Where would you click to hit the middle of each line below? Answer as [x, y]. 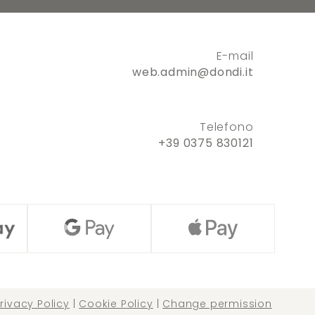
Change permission [217, 304]
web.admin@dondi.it [193, 72]
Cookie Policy [116, 304]
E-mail [235, 56]
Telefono [227, 127]
